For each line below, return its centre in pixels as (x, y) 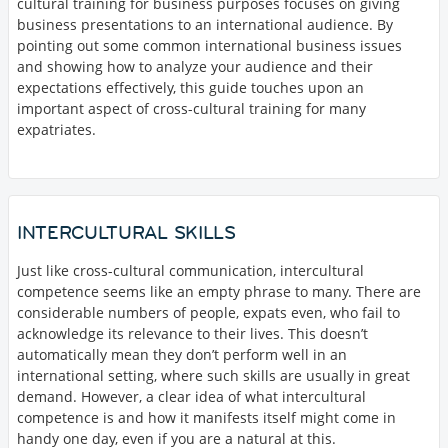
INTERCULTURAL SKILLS (126, 232)
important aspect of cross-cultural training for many (191, 108)
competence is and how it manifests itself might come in (206, 417)
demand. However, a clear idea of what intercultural (191, 396)
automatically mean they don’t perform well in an (182, 354)
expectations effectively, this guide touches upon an (190, 87)
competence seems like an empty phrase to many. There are (219, 291)
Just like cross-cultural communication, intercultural (190, 270)
